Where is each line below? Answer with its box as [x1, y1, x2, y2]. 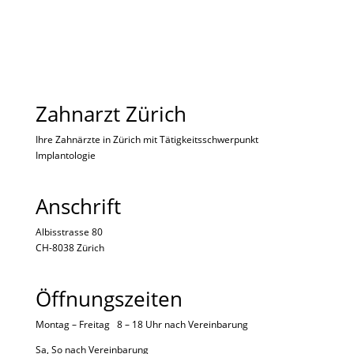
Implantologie [35, 149, 96, 162]
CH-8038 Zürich [35, 241, 104, 255]
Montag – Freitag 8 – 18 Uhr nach [35, 318, 188, 332]
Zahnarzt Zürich [35, 100, 186, 128]
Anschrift [35, 192, 121, 221]
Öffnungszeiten [35, 284, 183, 314]
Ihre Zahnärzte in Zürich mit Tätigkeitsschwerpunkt [35, 133, 258, 146]
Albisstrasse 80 [35, 225, 103, 239]
